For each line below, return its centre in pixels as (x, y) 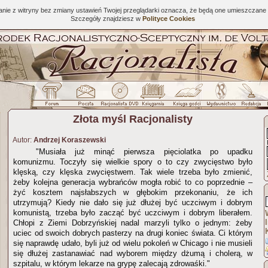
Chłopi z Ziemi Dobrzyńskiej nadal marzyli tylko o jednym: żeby (133, 223)
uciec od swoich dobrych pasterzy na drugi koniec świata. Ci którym (133, 233)
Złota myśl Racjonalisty (133, 119)
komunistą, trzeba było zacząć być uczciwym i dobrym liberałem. (133, 213)
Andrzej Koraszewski (70, 140)
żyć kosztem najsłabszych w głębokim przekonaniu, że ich (133, 192)
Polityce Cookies (168, 19)
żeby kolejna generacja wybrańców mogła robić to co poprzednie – (133, 182)
